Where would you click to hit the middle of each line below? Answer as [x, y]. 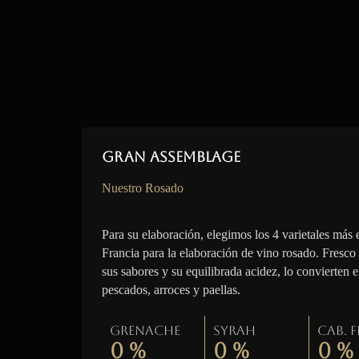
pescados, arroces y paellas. [171, 290]
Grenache [145, 331]
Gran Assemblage [171, 157]
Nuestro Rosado [143, 188]
